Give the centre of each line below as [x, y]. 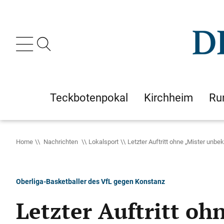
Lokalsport [103, 141]
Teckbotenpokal [89, 97]
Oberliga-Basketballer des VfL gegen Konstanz [90, 181]
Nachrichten [61, 141]
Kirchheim [168, 97]
